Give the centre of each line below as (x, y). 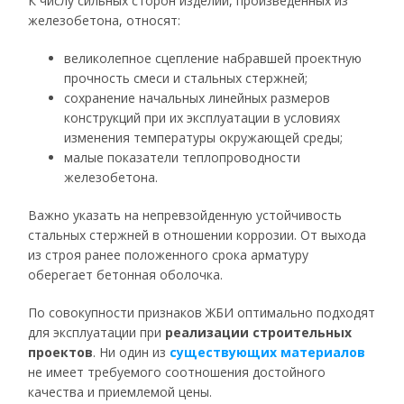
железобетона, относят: (105, 20)
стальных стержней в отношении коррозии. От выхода (197, 235)
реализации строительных (259, 332)
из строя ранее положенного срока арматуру (169, 255)
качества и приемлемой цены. (120, 392)
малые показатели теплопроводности (183, 157)
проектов (61, 352)
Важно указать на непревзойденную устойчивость (185, 215)
